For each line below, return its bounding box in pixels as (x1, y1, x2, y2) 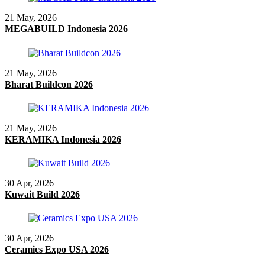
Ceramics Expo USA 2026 (5, 244, 109, 255)
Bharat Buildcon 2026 (5, 79, 93, 89)
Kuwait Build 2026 (5, 189, 80, 200)
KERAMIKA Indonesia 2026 (5, 134, 121, 144)
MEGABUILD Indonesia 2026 (5, 24, 128, 34)
